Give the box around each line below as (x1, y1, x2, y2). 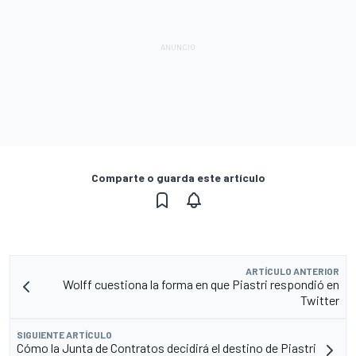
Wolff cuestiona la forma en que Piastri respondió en (63, 276, 339, 292)
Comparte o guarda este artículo (91, 170, 265, 184)
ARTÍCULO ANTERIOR (246, 265, 339, 277)
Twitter (300, 292, 339, 308)
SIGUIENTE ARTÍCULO (17, 328, 112, 340)
